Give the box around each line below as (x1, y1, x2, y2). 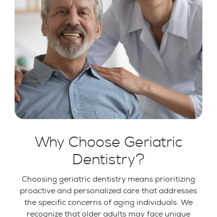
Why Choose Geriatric (34, 133, 183, 152)
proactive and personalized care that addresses (20, 185, 197, 196)
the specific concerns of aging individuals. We (24, 197, 193, 207)
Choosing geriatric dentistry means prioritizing (22, 173, 195, 184)
